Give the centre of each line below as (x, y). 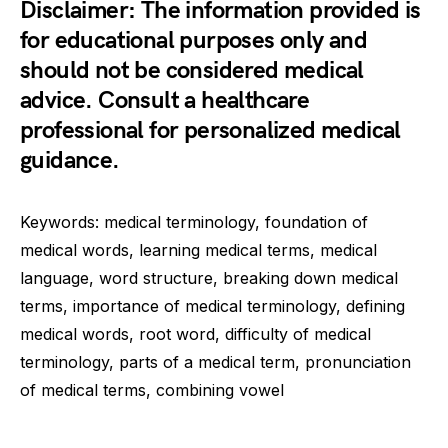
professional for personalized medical (210, 130)
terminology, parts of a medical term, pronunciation (215, 362)
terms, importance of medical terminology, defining (212, 306)
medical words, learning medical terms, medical (198, 250)
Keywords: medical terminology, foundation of (194, 222)
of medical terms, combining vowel (152, 390)
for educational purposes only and (194, 40)
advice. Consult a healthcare (165, 100)
